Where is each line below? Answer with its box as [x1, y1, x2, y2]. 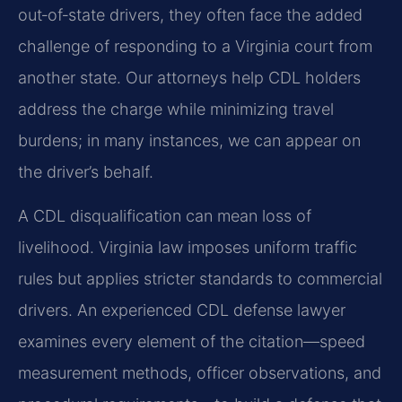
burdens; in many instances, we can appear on [18, 131, 361, 151]
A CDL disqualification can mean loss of [18, 206, 311, 226]
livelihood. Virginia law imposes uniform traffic [18, 238, 357, 258]
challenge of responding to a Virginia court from [18, 37, 372, 57]
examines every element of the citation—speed [18, 332, 365, 352]
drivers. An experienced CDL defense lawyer [18, 301, 345, 320]
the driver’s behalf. [18, 162, 153, 182]
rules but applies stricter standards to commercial [18, 269, 382, 289]
